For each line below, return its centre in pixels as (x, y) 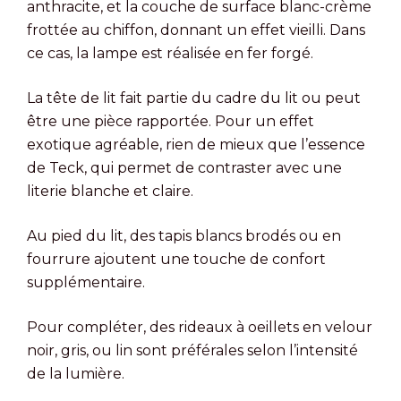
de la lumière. (76, 373)
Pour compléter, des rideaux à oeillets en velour (200, 327)
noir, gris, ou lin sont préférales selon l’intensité (192, 350)
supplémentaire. (86, 282)
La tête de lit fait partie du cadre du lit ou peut (194, 98)
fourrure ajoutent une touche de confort (176, 259)
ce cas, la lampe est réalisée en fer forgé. (170, 53)
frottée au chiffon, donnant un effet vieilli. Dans (196, 30)
